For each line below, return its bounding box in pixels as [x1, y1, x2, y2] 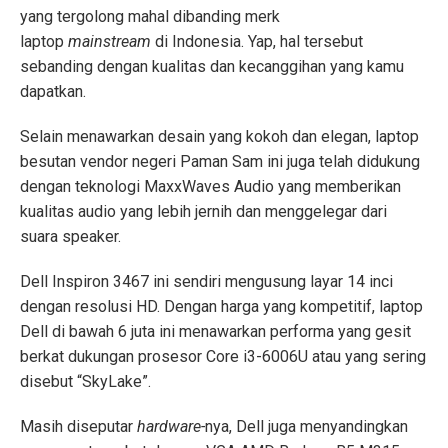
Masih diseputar [20, 417, 137, 437]
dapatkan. [20, 82, 86, 102]
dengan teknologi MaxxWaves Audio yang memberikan [20, 177, 401, 197]
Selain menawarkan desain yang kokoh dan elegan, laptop [20, 127, 419, 147]
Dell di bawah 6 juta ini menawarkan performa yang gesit [20, 322, 411, 342]
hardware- [137, 417, 205, 437]
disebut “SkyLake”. [20, 372, 151, 392]
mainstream [68, 32, 155, 52]
